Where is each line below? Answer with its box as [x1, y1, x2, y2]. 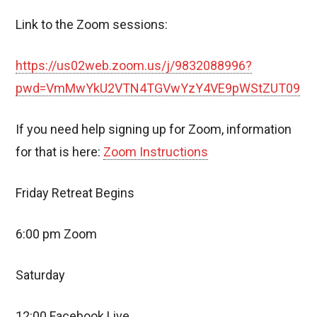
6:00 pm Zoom [16, 226, 98, 242]
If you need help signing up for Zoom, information [16, 122, 292, 137]
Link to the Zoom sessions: [16, 17, 168, 33]
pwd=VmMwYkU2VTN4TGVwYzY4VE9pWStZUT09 [16, 81, 301, 96]
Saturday [16, 267, 66, 283]
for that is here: [16, 144, 104, 160]
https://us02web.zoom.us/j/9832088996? [16, 58, 253, 74]
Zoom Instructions [103, 144, 209, 160]
